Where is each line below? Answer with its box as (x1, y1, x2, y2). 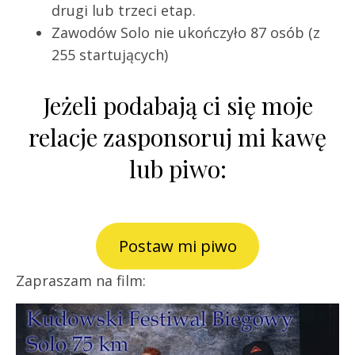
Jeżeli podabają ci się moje (42, 89, 313, 121)
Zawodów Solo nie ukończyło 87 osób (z (52, 22, 320, 42)
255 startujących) (52, 44, 168, 64)
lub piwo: (128, 152, 227, 185)
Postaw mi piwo (118, 235, 237, 258)
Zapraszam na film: (16, 270, 146, 290)
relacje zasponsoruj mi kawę (29, 120, 326, 153)
